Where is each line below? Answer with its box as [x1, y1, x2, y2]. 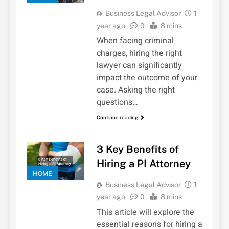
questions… [96, 96, 138, 108]
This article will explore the [96, 206, 194, 219]
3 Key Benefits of [96, 143, 179, 156]
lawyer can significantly [96, 59, 182, 72]
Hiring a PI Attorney [96, 157, 191, 170]
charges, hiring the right [96, 47, 182, 59]
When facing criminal [96, 34, 174, 47]
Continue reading [96, 113, 138, 120]
